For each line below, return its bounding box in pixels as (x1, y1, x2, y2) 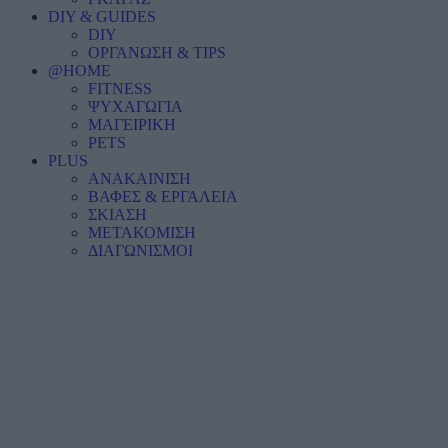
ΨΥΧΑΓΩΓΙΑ (88, 98, 183, 115)
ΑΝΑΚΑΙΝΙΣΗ (88, 170, 191, 187)
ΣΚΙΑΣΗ (88, 206, 147, 223)
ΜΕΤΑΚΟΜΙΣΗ (88, 224, 196, 241)
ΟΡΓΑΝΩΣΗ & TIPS (88, 44, 226, 61)
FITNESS (88, 80, 152, 97)
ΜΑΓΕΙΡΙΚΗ (88, 116, 176, 133)
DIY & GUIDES (48, 8, 156, 25)
